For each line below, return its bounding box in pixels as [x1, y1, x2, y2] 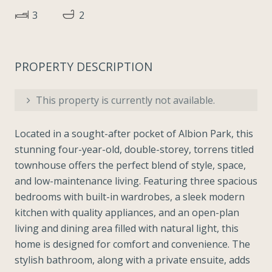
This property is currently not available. [33, 93, 215, 107]
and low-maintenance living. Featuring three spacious [15, 174, 257, 188]
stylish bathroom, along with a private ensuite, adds [15, 253, 250, 267]
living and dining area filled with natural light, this [15, 221, 239, 235]
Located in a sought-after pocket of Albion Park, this [15, 126, 253, 140]
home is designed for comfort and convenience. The [15, 237, 250, 251]
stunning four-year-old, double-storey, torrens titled [15, 142, 254, 156]
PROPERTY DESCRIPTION [15, 58, 152, 75]
